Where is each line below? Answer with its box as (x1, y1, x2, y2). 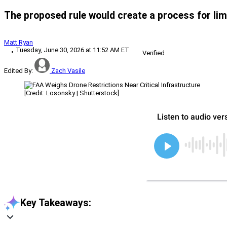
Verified (142, 49, 165, 57)
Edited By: (4, 66, 33, 74)
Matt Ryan (4, 38, 33, 46)
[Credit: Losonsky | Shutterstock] (24, 89, 119, 97)
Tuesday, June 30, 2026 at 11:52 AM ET (16, 46, 129, 54)
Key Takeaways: (20, 197, 91, 209)
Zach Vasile (51, 66, 85, 74)
